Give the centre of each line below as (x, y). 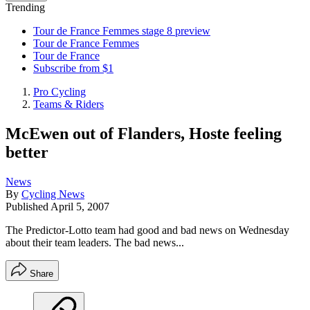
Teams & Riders (69, 104)
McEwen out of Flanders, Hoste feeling (144, 133)
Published (28, 206)
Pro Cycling (60, 92)
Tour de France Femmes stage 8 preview (122, 31)
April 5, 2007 (80, 206)
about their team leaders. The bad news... (95, 242)
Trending (25, 7)
